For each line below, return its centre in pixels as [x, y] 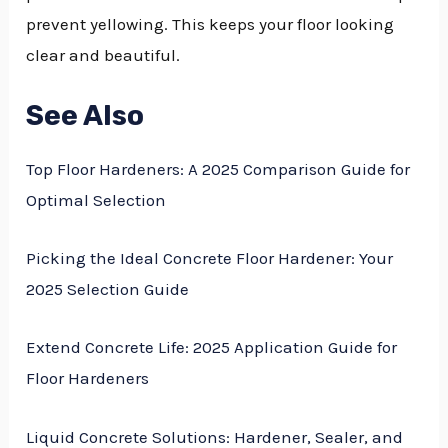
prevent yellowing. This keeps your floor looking [210, 24]
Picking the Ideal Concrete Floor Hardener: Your [210, 258]
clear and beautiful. [103, 55]
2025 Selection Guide [108, 289]
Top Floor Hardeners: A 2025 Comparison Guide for [218, 169]
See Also [85, 116]
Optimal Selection [96, 200]
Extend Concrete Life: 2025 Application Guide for [212, 347]
